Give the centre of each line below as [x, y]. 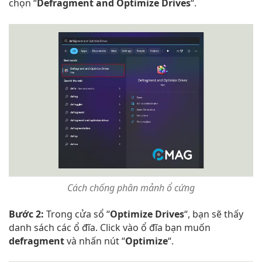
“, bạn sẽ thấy [214, 214]
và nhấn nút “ [95, 241]
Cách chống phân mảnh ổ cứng [131, 188]
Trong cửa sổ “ [78, 214]
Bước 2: [27, 214]
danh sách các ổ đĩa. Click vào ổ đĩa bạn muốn [110, 228]
